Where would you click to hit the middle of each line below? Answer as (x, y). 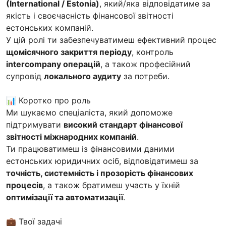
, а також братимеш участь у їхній (111, 185)
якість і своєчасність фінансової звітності (90, 15)
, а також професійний (146, 64)
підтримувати (35, 124)
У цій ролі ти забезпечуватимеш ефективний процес (111, 40)
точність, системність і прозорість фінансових (100, 173)
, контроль (153, 52)
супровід (25, 76)
